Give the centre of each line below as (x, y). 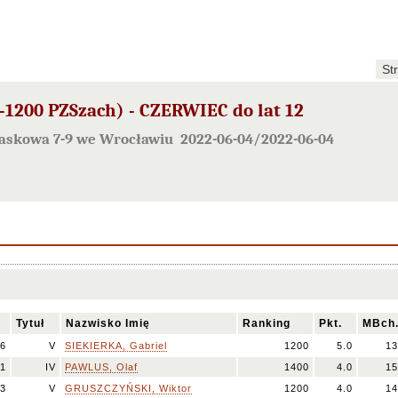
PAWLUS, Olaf (101, 367)
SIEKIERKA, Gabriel (116, 346)
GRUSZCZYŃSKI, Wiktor (128, 388)
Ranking (267, 323)
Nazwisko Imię (108, 323)
